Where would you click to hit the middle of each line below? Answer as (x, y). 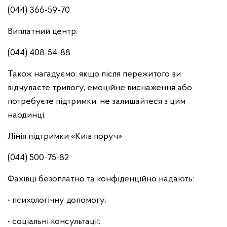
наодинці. (27, 115)
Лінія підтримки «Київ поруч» (65, 137)
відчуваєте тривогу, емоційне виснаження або (100, 88)
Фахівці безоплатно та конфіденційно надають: (101, 179)
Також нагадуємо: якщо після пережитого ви (94, 74)
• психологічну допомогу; (57, 200)
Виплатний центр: (43, 32)
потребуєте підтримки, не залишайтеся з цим (97, 102)
